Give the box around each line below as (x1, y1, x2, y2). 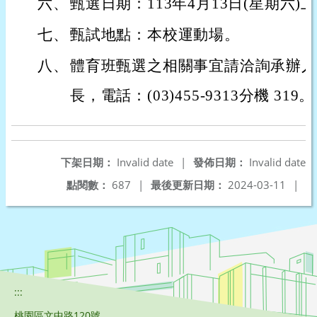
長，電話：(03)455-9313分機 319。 (70, 87, 315, 104)
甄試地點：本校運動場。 (70, 26, 240, 43)
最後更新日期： (151, 178, 225, 192)
